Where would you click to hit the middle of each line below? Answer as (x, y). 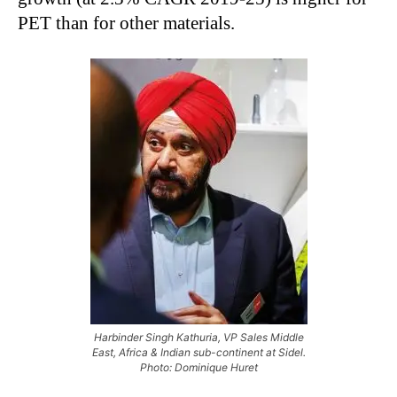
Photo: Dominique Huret (198, 367)
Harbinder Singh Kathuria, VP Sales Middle (198, 337)
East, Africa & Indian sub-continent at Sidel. (198, 352)
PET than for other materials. (126, 23)
